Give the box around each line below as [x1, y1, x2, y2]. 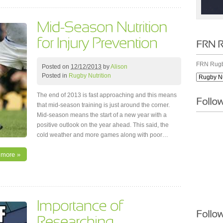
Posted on [42, 63, 71, 71]
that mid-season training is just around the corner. [37, 102, 170, 109]
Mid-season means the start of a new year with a [37, 111, 167, 119]
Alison [111, 63, 127, 71]
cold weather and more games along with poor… [37, 131, 168, 139]
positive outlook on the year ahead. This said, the [37, 121, 169, 129]
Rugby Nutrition [69, 72, 111, 80]
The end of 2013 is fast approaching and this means [37, 92, 177, 99]
